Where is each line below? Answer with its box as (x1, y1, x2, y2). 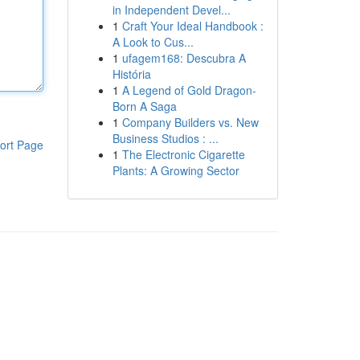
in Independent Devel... (112, 2, 231, 18)
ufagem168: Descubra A (121, 50, 246, 66)
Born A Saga (112, 98, 177, 114)
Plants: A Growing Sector (112, 162, 239, 178)
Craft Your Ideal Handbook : (121, 18, 264, 34)
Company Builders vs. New (121, 114, 259, 130)
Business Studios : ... (112, 130, 219, 146)
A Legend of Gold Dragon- (121, 82, 256, 98)
